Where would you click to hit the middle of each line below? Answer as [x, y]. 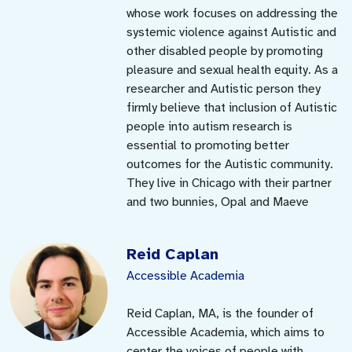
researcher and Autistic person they [224, 88]
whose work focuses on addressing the [233, 13]
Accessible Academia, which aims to [226, 332]
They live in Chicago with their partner [229, 183]
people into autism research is [210, 126]
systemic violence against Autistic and [232, 32]
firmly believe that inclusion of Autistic [232, 107]
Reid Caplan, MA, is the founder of [220, 313]
